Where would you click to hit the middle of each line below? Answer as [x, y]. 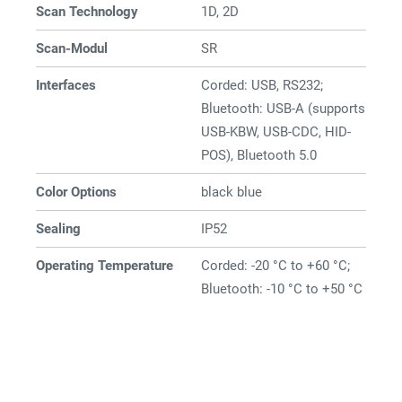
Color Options [76, 192]
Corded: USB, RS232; [262, 85]
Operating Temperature [105, 266]
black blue [232, 192]
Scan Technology [87, 12]
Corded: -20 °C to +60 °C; [275, 266]
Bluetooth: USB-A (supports [283, 109]
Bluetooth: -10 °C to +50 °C [282, 289]
